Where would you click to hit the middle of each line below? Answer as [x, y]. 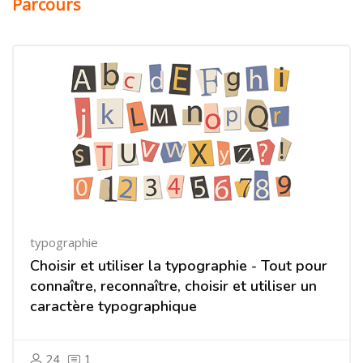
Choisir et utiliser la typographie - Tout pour [179, 266]
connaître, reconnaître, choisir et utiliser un [173, 286]
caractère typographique [113, 306]
